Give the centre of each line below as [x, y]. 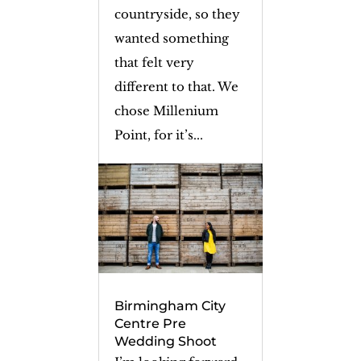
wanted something [171, 38]
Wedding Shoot [165, 342]
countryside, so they [177, 14]
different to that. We [176, 86]
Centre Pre [150, 324]
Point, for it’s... [158, 135]
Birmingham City [170, 306]
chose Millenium [166, 110]
